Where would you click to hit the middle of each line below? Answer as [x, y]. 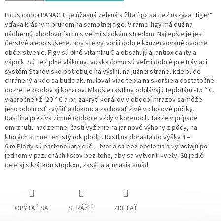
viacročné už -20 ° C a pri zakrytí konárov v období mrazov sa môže [104, 100]
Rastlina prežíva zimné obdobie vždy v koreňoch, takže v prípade [101, 119]
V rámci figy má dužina [160, 25]
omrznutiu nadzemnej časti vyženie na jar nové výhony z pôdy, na [101, 128]
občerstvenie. [26, 53]
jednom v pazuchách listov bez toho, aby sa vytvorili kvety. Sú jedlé [104, 156]
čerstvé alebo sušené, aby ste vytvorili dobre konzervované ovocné [106, 44]
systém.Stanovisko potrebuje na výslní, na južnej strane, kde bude [103, 72]
